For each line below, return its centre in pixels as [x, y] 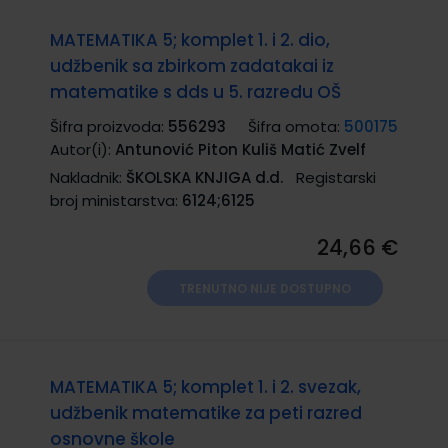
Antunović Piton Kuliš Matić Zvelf [240, 149]
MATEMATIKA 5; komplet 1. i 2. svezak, [205, 386]
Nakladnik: [88, 177]
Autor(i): [82, 149]
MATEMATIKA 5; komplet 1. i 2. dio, [190, 39]
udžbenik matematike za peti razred [206, 412]
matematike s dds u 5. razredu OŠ [195, 91]
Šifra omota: [296, 126]
